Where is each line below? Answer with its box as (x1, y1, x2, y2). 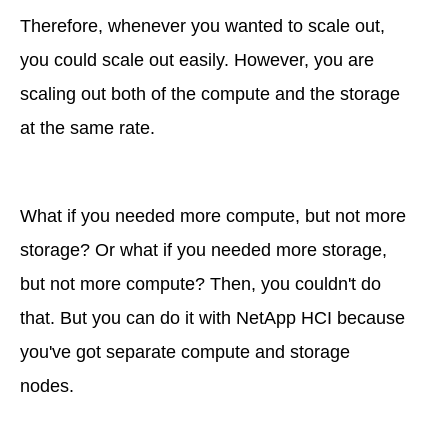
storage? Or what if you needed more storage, (20, 240, 387, 261)
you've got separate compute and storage (20, 342, 350, 363)
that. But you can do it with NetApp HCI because (20, 308, 405, 329)
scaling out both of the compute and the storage (20, 84, 400, 105)
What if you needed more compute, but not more (20, 206, 406, 227)
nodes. (20, 376, 74, 397)
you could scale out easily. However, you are (20, 50, 374, 71)
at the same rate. (20, 118, 155, 139)
